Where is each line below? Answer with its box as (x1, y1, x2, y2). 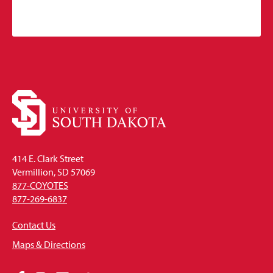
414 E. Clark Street (12, 152, 83, 165)
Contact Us (12, 219, 55, 232)
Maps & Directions (12, 238, 85, 251)
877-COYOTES (12, 179, 68, 192)
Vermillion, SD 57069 (12, 166, 95, 179)
